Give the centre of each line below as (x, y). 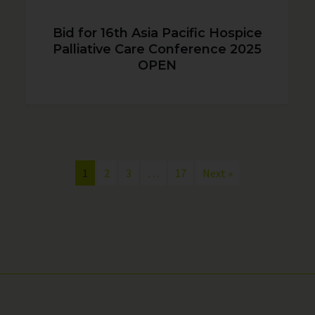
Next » (218, 173)
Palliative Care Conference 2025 (157, 50)
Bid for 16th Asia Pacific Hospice (157, 33)
